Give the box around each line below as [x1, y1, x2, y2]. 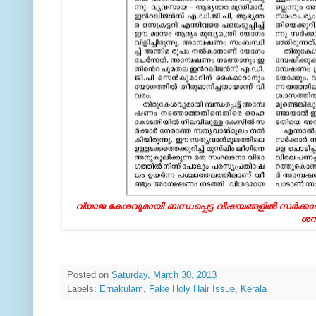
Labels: [67, 284, 99, 294]
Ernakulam [99, 284, 143, 294]
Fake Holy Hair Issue [149, 284, 235, 294]
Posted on [67, 269, 111, 280]
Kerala [241, 284, 267, 294]
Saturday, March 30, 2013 [111, 269, 217, 280]
